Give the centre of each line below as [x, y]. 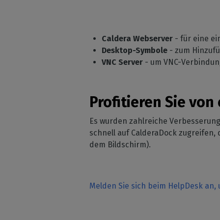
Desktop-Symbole [136, 50]
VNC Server [122, 62]
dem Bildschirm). [120, 145]
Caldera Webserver [137, 39]
